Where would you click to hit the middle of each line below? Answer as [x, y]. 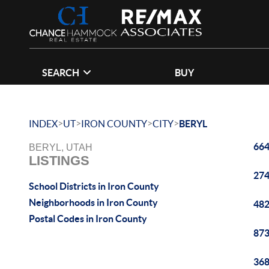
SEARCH [60, 72]
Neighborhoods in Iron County [93, 202]
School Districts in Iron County [94, 186]
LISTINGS [59, 161]
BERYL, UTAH [61, 147]
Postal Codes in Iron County [88, 219]
